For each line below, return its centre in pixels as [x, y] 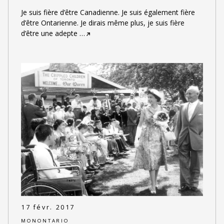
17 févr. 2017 [48, 207]
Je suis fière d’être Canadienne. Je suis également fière [108, 12]
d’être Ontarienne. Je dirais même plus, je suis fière [102, 22]
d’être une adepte [49, 33]
